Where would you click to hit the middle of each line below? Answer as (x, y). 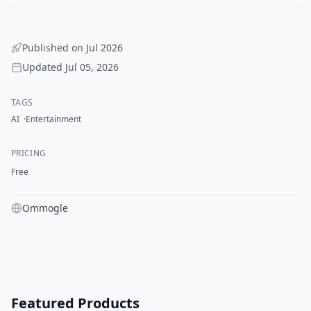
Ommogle (45, 208)
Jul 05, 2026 (92, 67)
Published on (54, 47)
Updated (44, 67)
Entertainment (53, 119)
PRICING (29, 153)
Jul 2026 (104, 47)
